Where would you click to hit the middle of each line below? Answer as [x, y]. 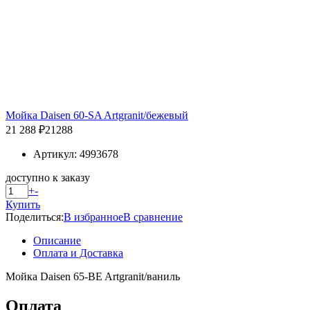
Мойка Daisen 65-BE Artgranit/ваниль [93, 276]
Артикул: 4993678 [76, 154]
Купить [23, 204]
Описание [57, 240]
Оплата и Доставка [78, 253]
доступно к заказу [48, 177]
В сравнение [153, 217]
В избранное [93, 217]
